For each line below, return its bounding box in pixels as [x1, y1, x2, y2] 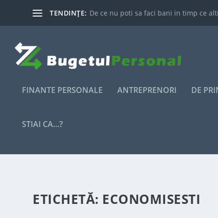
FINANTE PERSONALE [22, 85, 103, 95]
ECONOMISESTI [102, 190, 201, 208]
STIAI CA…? [22, 119, 63, 129]
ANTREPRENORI [117, 85, 177, 95]
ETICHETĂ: [33, 190, 103, 208]
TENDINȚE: [50, 8, 87, 18]
